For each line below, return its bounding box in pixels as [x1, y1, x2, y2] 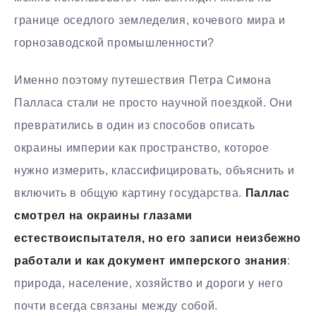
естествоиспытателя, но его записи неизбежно [14, 231, 302, 244]
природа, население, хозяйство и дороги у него [14, 276, 284, 289]
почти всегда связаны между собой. [14, 299, 219, 312]
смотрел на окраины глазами [14, 209, 193, 221]
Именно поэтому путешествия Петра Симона [14, 73, 272, 86]
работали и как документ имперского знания [14, 254, 287, 267]
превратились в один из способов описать [14, 119, 255, 131]
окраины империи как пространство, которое [14, 141, 269, 154]
